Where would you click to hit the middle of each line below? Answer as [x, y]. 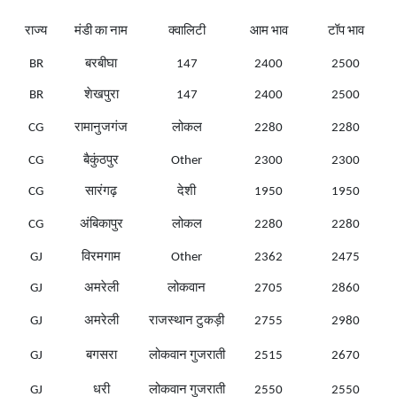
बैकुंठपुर [101, 161]
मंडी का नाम [101, 32]
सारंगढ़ [101, 192]
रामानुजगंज [101, 128]
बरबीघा [101, 65]
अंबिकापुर [101, 225]
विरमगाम [101, 258]
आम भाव [269, 32]
